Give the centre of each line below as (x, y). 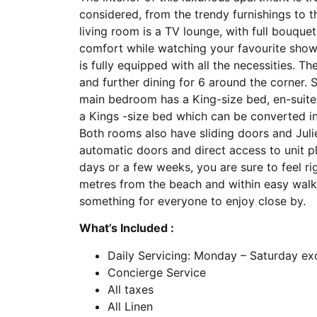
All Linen (130, 306)
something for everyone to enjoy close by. (192, 201)
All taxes (131, 289)
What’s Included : (127, 228)
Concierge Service (157, 272)
